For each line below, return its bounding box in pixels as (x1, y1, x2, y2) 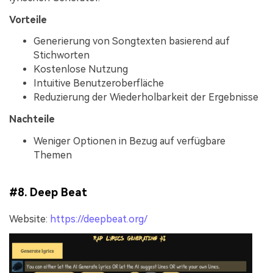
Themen (34, 149, 72, 161)
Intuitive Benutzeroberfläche (34, 77, 164, 90)
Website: (9, 213, 50, 225)
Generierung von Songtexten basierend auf (34, 35, 230, 48)
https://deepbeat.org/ (50, 213, 147, 225)
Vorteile (9, 13, 47, 26)
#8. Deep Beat (9, 186, 87, 199)
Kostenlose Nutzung (34, 63, 128, 76)
